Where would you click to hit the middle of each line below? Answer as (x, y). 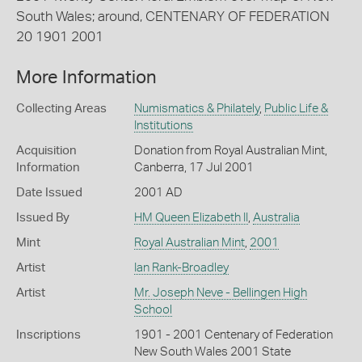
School (153, 310)
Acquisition (46, 151)
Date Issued (49, 193)
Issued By (43, 218)
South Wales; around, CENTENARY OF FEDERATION (173, 16)
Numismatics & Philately (196, 109)
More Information (86, 78)
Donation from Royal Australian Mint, (230, 151)
